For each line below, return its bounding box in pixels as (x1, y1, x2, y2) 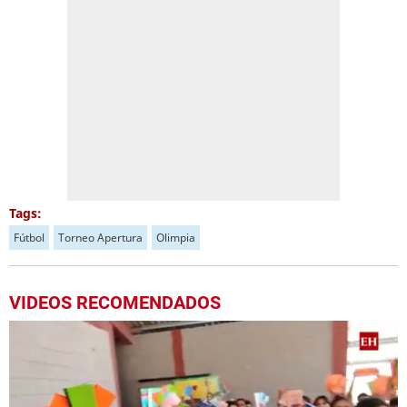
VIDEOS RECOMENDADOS (9, 292, 221, 313)
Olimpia (156, 230, 195, 245)
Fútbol (14, 230, 45, 245)
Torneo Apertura (58, 230, 143, 245)
